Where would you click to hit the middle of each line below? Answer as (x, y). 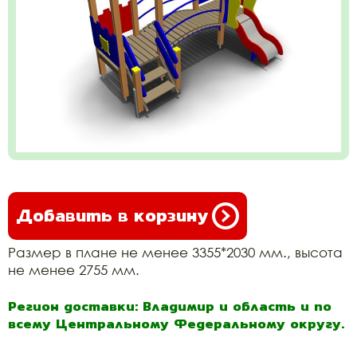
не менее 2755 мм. (74, 270)
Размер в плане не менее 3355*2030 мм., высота (175, 252)
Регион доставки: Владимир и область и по (170, 306)
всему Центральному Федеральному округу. (176, 324)
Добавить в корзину (112, 216)
